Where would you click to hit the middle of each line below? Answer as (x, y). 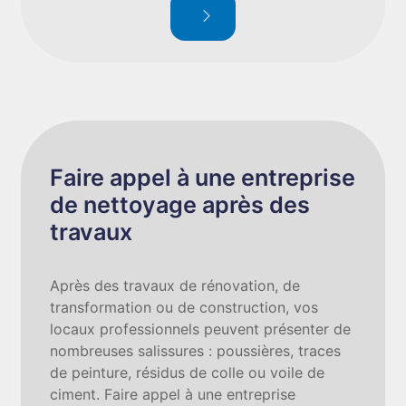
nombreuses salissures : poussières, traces (196, 351)
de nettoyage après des (180, 205)
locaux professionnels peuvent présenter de (201, 329)
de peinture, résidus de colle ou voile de (188, 372)
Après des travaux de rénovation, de (175, 285)
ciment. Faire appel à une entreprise (173, 394)
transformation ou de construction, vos (184, 307)
